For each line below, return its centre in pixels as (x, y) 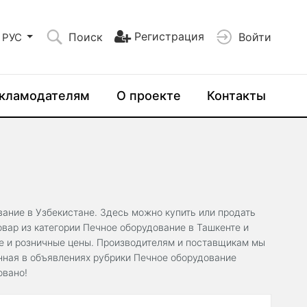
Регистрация (170, 36)
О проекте (148, 96)
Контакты (236, 96)
